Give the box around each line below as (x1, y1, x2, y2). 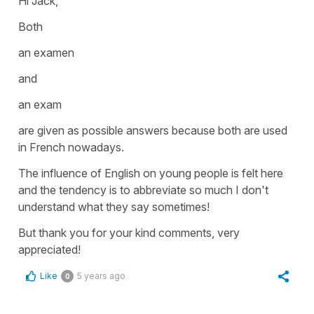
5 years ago (77, 270, 125, 281)
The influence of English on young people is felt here (18, 165, 283, 180)
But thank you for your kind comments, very (18, 225, 240, 240)
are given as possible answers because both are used (18, 123, 287, 137)
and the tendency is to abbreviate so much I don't (18, 182, 268, 197)
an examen (18, 45, 74, 60)
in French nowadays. (18, 139, 124, 154)
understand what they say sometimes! (18, 199, 210, 214)
